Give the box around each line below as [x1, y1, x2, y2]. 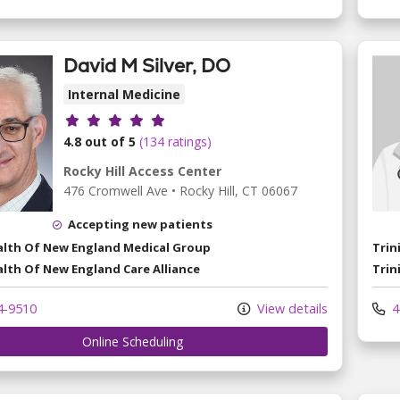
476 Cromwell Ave [63, 181, 168, 199]
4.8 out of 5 [63, 132, 136, 150]
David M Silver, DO [63, 54, 230, 79]
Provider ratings [62, 107, 187, 129]
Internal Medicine [68, 86, 180, 104]
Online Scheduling [81, 332, 183, 350]
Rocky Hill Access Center [63, 162, 221, 179]
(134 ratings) [139, 132, 212, 150]
